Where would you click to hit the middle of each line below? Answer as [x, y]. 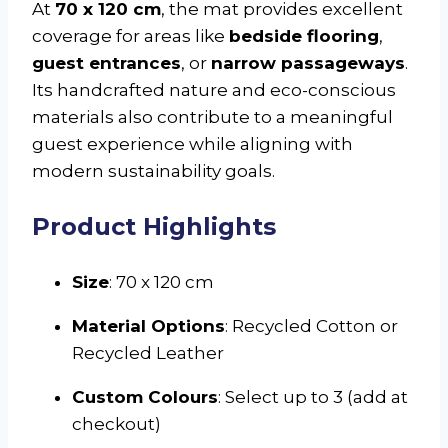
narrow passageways [308, 62]
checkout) [116, 423]
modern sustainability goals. [153, 170]
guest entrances [106, 62]
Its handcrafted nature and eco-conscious [214, 89]
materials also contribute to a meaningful [212, 116]
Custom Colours [145, 396]
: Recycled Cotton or [311, 325]
